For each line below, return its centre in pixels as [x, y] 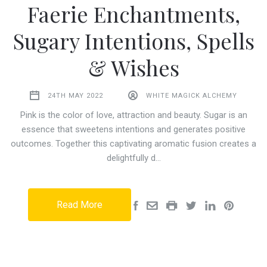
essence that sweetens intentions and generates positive [133, 130]
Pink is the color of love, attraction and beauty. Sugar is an [133, 115]
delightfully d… [133, 158]
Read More [79, 205]
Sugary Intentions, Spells [133, 41]
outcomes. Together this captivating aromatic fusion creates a [133, 144]
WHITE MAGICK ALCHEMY [192, 96]
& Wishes [133, 68]
